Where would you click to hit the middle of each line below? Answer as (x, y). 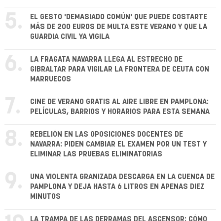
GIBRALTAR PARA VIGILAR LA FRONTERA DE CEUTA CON (120, 70)
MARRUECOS (51, 79)
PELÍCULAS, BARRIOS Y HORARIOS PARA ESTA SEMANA (120, 112)
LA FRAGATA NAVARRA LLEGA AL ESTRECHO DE (106, 60)
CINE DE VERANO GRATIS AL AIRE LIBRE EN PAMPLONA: (119, 102)
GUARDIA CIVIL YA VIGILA (70, 37)
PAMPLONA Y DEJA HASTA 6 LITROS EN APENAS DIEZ (117, 187)
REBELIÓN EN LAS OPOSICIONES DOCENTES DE (107, 135)
